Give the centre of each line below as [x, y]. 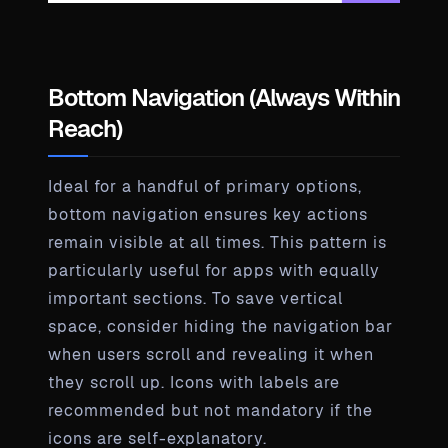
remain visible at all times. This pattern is [217, 242]
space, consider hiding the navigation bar [220, 326]
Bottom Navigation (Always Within [224, 97]
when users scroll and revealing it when [211, 354]
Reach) [85, 128]
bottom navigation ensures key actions [208, 214]
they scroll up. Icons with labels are [194, 382]
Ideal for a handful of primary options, [205, 186]
